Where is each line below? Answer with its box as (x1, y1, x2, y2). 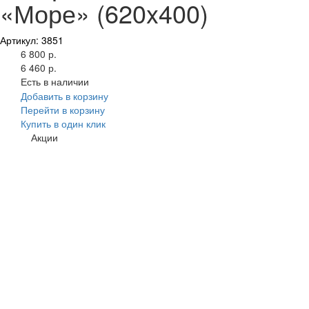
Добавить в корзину (21, 89, 108, 103)
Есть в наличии (21, 74, 89, 89)
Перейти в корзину (21, 103, 105, 117)
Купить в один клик (21, 117, 106, 131)
